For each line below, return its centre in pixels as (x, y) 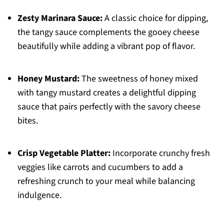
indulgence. (39, 195)
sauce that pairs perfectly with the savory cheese (109, 107)
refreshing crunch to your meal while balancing (106, 181)
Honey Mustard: (48, 79)
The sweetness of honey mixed (138, 79)
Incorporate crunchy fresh (160, 153)
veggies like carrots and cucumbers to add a (100, 167)
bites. (27, 121)
